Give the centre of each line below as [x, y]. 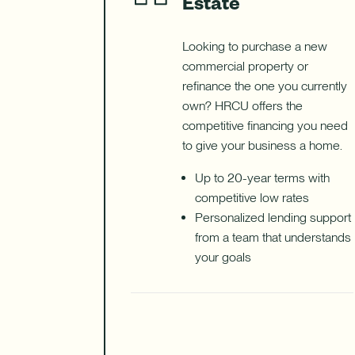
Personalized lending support [273, 218]
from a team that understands [273, 237]
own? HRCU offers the [242, 106]
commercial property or [245, 66]
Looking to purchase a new [254, 46]
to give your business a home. [262, 145]
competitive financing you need [265, 126]
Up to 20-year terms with [262, 178]
